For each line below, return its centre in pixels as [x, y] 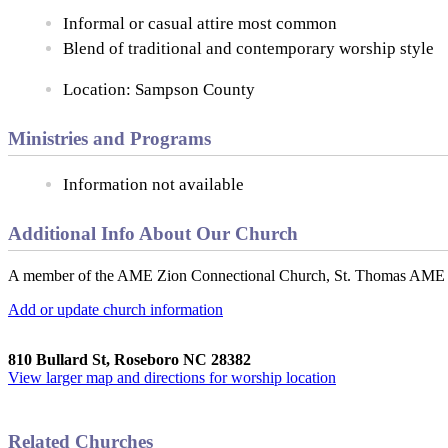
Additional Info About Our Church [153, 233]
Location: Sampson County [159, 89]
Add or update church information [115, 309]
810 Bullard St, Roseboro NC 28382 [129, 359]
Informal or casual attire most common [200, 23]
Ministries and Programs [109, 138]
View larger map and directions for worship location [172, 377]
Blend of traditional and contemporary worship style [248, 48]
